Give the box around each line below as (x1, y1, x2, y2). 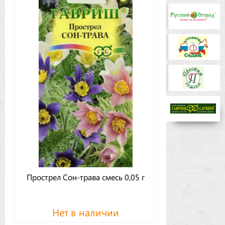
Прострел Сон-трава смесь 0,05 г (27, 174, 145, 179)
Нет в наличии (52, 208, 119, 215)
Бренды (13, 9, 47, 20)
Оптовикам (13, 57, 63, 68)
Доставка (13, 33, 53, 44)
